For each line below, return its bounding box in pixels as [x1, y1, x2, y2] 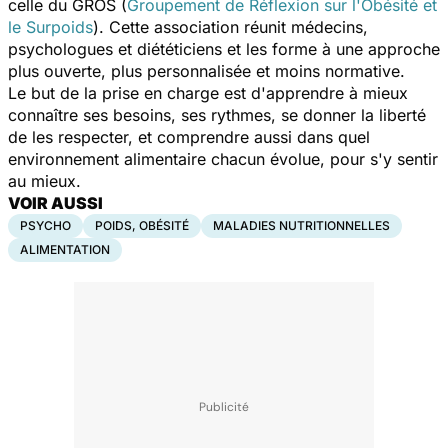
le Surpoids [8, 16, 93, 37]
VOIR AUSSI [8, 192, 103, 213]
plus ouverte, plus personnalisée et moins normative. [8, 60, 405, 81]
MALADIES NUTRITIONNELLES [213, 217, 390, 233]
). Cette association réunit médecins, [93, 16, 368, 37]
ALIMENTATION [20, 241, 110, 257]
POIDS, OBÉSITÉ [95, 217, 189, 233]
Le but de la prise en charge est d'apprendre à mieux [8, 82, 408, 103]
